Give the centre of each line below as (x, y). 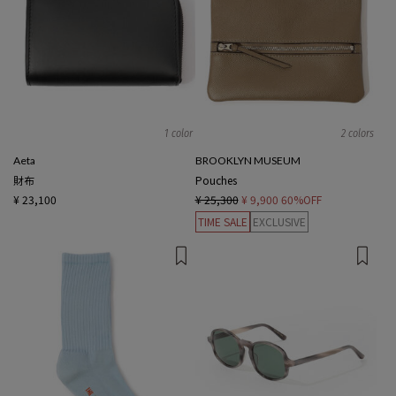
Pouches (216, 180)
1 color (178, 133)
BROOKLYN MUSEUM (247, 161)
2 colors (358, 133)
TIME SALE (222, 222)
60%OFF (301, 200)
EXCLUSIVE (279, 222)
